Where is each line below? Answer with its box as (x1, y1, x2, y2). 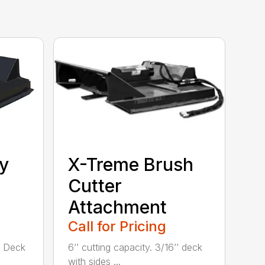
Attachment (68, 196, 167, 218)
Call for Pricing (68, 218, 167, 235)
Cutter (68, 175, 122, 197)
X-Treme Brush (68, 154, 194, 176)
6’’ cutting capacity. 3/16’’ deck (68, 241, 203, 254)
